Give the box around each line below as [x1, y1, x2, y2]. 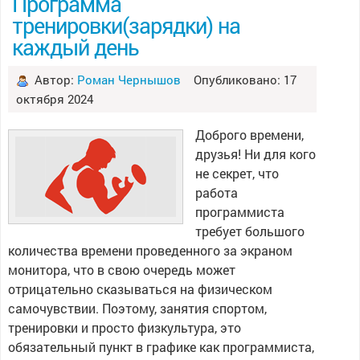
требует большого [194, 223, 305, 239]
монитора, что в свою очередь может [7, 261, 235, 278]
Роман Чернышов [76, 72, 181, 88]
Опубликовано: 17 [180, 72, 297, 88]
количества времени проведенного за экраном [7, 242, 292, 259]
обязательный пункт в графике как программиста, [7, 338, 314, 355]
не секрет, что [194, 165, 279, 182]
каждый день [11, 32, 139, 61]
